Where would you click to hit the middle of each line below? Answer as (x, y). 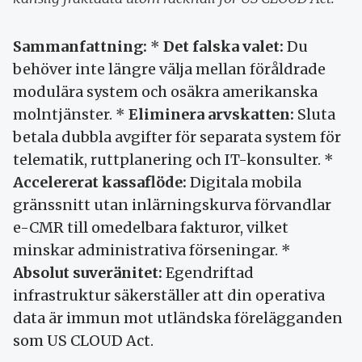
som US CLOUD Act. (83, 340)
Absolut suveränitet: (88, 272)
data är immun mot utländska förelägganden (178, 318)
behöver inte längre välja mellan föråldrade (169, 69)
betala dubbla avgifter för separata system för (177, 137)
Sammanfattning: (80, 46)
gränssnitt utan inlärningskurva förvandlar (172, 204)
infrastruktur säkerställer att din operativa (169, 295)
